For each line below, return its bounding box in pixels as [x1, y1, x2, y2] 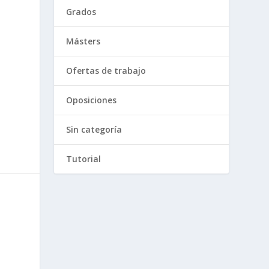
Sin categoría [66, 124, 122, 136]
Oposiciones [66, 94, 117, 106]
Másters [66, 35, 101, 47]
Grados [66, 6, 97, 18]
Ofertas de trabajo [66, 65, 147, 77]
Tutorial [66, 153, 101, 165]
